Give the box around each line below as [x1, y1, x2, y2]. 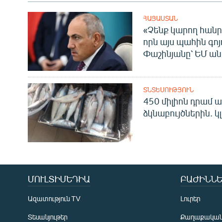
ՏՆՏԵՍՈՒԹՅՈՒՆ [143, 86, 194, 94]
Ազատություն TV [28, 194, 80, 203]
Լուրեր [180, 194, 200, 203]
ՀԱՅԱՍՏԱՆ [143, 14, 178, 23]
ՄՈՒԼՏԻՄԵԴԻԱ [28, 173, 90, 185]
